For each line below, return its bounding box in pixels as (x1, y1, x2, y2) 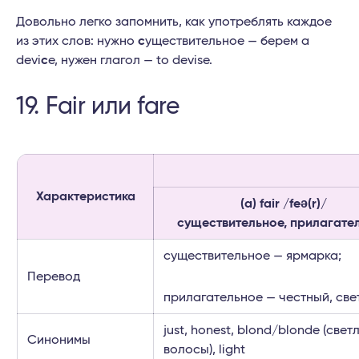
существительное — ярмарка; (163, 249, 341, 263)
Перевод (27, 270, 80, 284)
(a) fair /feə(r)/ (240, 197, 327, 211)
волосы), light (163, 343, 245, 357)
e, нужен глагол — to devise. (48, 54, 212, 67)
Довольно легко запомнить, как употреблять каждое (16, 15, 332, 29)
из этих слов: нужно (16, 34, 138, 48)
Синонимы (27, 333, 91, 347)
